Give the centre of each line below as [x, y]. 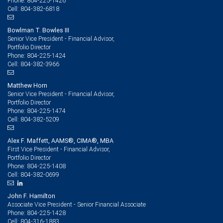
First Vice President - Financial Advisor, [59, 149]
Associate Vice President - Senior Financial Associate [77, 204]
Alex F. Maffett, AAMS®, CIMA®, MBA [60, 141]
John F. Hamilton [31, 196]
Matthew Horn [27, 85]
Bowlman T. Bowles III [38, 30]
